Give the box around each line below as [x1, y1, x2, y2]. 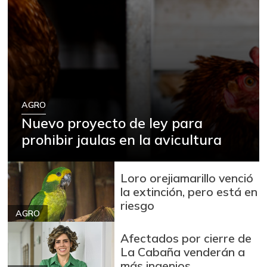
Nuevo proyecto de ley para [21, 113, 203, 132]
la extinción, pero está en [120, 184, 258, 200]
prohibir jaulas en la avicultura [21, 130, 222, 148]
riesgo [120, 198, 155, 213]
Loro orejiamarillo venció [120, 170, 254, 186]
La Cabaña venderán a [120, 244, 246, 259]
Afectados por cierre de [120, 231, 252, 246]
